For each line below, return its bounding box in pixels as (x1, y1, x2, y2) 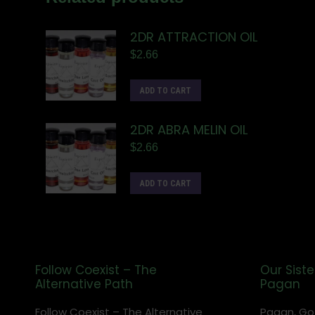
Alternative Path (35, 276, 133, 293)
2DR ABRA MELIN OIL (129, 121, 247, 139)
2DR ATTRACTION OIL (129, 28, 257, 46)
